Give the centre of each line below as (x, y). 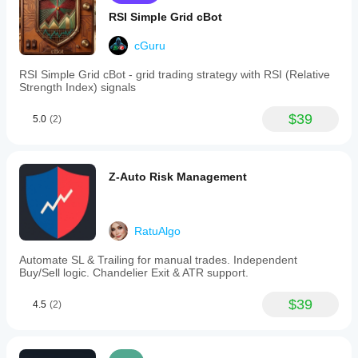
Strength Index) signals (78, 87)
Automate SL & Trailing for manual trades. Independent (158, 260)
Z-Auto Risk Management (178, 177)
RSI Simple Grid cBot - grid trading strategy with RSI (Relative (175, 74)
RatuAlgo (157, 231)
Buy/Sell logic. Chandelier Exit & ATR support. (134, 272)
